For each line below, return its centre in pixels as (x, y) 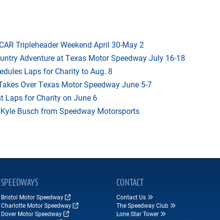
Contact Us (131, 197)
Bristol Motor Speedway (32, 197)
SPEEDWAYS (19, 183)
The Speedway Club (142, 205)
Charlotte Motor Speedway (36, 205)
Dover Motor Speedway (31, 214)
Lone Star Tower (137, 214)
